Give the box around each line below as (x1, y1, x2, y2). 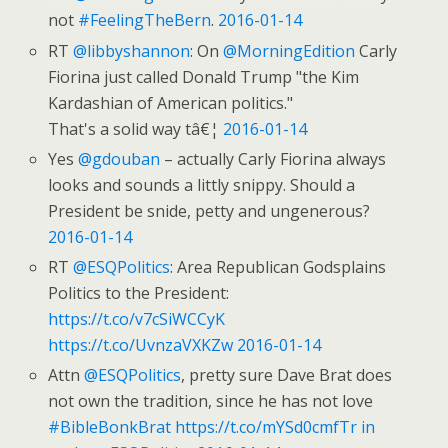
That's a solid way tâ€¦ (48, 117, 224, 140)
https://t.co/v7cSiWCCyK (48, 307, 226, 330)
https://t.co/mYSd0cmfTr (175, 416, 358, 439)
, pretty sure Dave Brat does (181, 364, 393, 387)
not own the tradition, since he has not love (48, 390, 374, 413)
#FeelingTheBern (78, 9, 212, 32)
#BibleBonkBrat (48, 416, 172, 439)
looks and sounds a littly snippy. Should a (48, 173, 356, 196)
